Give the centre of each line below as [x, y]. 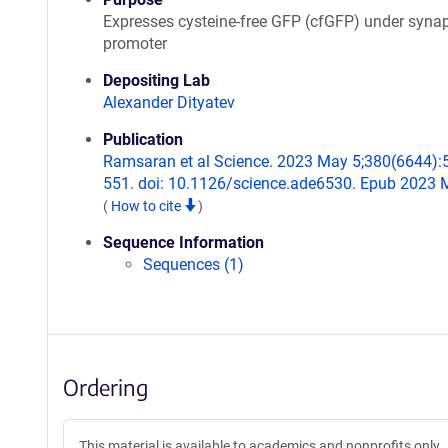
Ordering [105, 387]
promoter [135, 43]
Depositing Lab [156, 80]
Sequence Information [183, 242]
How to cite [147, 206]
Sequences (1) [193, 264]
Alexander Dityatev [169, 102]
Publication [143, 139]
